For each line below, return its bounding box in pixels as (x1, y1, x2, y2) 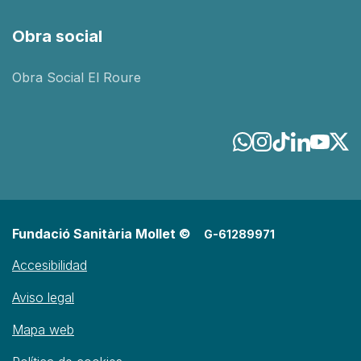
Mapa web (12, 322, 74, 338)
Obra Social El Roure (12, 68, 141, 85)
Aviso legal (12, 289, 74, 306)
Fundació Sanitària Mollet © (12, 226, 191, 243)
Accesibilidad (12, 257, 87, 274)
